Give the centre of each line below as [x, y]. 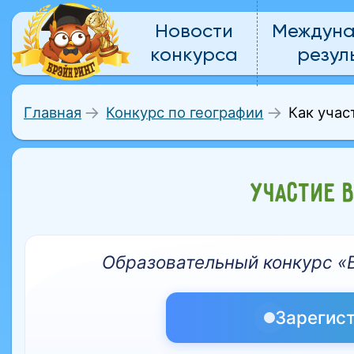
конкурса [194, 55]
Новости [194, 32]
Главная [53, 112]
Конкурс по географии [185, 112]
